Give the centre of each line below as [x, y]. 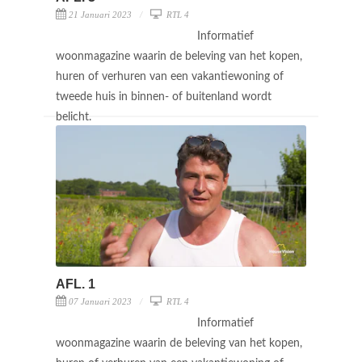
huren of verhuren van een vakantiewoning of [170, 76]
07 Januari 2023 [100, 301]
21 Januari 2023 [100, 14]
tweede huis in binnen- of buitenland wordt [164, 97]
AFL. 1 [76, 284]
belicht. [75, 117]
